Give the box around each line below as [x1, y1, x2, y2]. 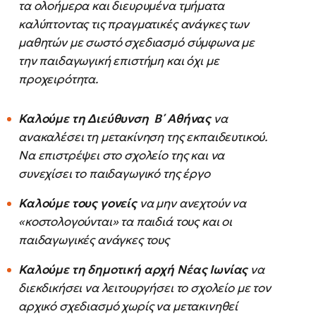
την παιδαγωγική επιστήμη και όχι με [18, 52, 219, 68]
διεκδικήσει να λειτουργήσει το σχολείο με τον [18, 279, 271, 296]
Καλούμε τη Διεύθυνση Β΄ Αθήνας [18, 110, 212, 126]
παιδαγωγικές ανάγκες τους [18, 231, 178, 248]
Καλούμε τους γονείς [18, 195, 137, 211]
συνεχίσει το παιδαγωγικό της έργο [18, 165, 210, 181]
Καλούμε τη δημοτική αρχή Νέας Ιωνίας [18, 261, 248, 277]
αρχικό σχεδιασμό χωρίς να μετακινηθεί [18, 298, 238, 314]
